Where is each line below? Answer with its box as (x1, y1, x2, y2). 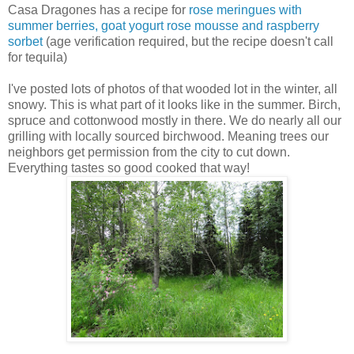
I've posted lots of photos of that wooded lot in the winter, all (8, 82, 337, 96)
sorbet (8, 35, 43, 49)
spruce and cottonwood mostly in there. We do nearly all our (8, 114, 341, 128)
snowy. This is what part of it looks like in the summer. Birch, (8, 98, 341, 112)
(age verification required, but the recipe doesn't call (43, 35, 333, 49)
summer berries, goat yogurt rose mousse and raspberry (8, 19, 319, 33)
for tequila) (8, 51, 67, 65)
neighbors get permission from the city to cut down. (8, 145, 290, 160)
